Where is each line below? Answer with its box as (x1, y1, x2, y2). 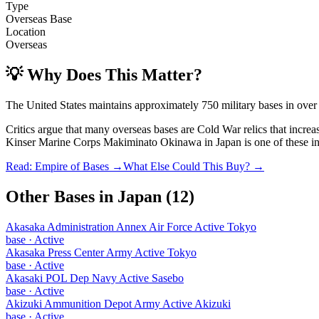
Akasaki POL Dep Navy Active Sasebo (6, 271, 184, 284)
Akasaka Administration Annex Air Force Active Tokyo (6, 220, 256, 233)
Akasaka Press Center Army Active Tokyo (6, 246, 197, 258)
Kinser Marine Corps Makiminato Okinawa (6, 135, 202, 148)
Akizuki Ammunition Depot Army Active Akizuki (6, 297, 231, 310)
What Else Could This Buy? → (123, 159, 264, 172)
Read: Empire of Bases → (6, 159, 123, 172)
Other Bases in (6, 187, 117, 206)
